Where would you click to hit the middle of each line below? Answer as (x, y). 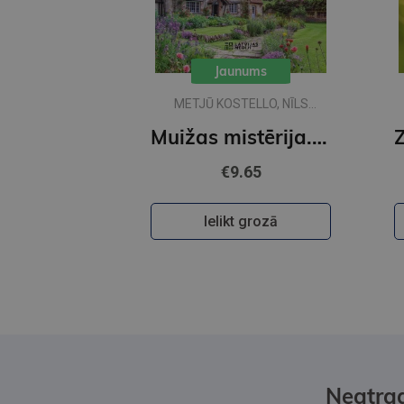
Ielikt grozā (241, 222)
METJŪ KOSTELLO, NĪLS (241, 104)
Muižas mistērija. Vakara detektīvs (320, 138)
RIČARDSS (241, 120)
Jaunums (241, 72)
